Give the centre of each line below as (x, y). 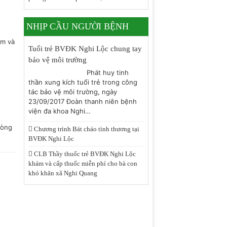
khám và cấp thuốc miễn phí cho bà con (83, 163)
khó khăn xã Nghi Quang (63, 173)
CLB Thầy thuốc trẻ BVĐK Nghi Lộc (84, 154)
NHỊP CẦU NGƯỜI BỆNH (77, 26)
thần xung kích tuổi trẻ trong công (83, 82)
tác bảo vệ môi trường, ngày (72, 92)
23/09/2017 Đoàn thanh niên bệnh (82, 101)
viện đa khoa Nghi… (59, 111)
